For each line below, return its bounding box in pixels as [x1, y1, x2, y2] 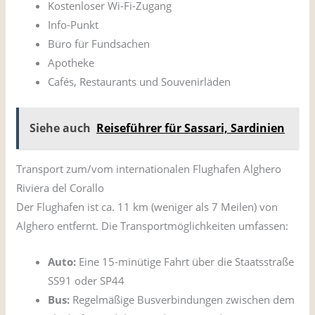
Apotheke [48, 56, 95, 70]
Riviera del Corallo [16, 180, 105, 195]
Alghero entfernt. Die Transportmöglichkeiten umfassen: [16, 218, 289, 233]
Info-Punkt [48, 18, 99, 32]
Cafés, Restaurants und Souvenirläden [48, 75, 231, 89]
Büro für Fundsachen [48, 37, 150, 51]
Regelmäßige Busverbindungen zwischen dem [70, 292, 295, 307]
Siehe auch [30, 120, 91, 136]
